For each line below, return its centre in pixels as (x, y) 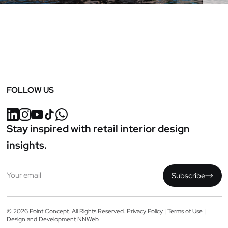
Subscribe (188, 175)
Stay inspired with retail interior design (98, 129)
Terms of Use (185, 211)
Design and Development (42, 220)
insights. (26, 145)
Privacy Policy (145, 211)
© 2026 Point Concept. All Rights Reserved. (66, 211)
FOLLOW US (30, 90)
